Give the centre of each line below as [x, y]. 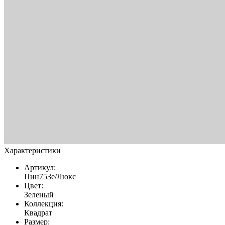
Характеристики [32, 150]
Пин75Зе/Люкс [50, 176]
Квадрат [38, 212]
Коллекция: [44, 203]
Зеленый [39, 194]
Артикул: [40, 167]
